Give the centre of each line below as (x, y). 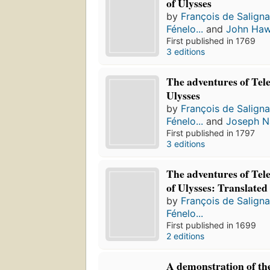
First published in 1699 (212, 225)
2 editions (186, 236)
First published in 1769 (211, 41)
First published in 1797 (211, 133)
